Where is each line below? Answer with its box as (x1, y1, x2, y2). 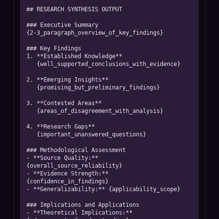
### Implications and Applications (26, 201, 139, 208)
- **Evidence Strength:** (26, 170, 109, 177)
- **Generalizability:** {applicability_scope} (26, 186, 180, 193)
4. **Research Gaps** (26, 123, 95, 130)
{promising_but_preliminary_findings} (26, 84, 37, 91)
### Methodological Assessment (26, 147, 126, 153)
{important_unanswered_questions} (26, 131, 37, 138)
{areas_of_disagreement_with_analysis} (26, 108, 37, 114)
